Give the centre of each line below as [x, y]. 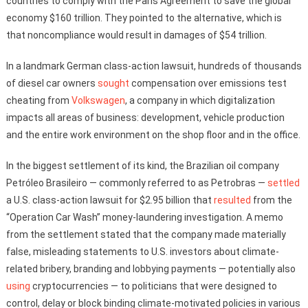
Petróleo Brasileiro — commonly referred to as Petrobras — [136, 183]
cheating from [38, 100]
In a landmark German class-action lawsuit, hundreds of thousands [154, 66]
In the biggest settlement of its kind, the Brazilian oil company [142, 165]
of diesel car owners [52, 83]
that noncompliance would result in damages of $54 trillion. [136, 35]
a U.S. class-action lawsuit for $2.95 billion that [110, 200]
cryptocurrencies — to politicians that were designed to [153, 286]
